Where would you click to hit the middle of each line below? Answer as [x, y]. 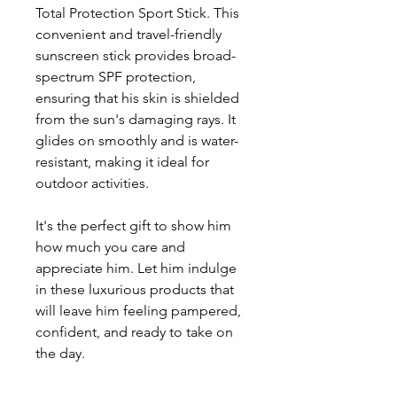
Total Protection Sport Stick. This [137, 12]
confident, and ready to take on [134, 331]
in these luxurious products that [135, 289]
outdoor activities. [92, 183]
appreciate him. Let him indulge [136, 268]
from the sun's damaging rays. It [136, 119]
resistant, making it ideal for [122, 161]
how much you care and [110, 246]
